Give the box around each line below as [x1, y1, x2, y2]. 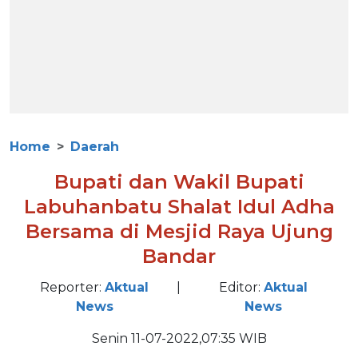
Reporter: [40, 280, 105, 295]
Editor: [219, 280, 265, 295]
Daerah [70, 139, 119, 154]
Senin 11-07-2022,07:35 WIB [91, 331, 267, 346]
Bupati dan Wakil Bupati [54, 170, 304, 193]
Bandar [142, 245, 216, 268]
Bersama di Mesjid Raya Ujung [25, 220, 333, 243]
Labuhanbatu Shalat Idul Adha [23, 195, 335, 218]
